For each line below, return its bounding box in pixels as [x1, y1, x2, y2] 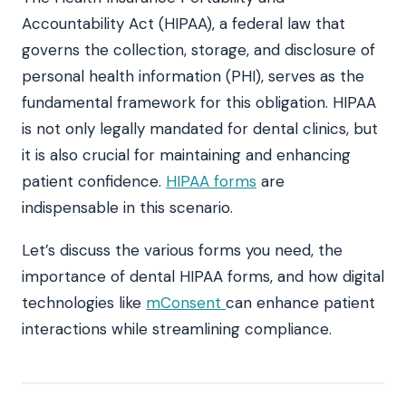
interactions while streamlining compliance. [22, 318, 332, 339]
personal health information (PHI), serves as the [22, 65, 364, 86]
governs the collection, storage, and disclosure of [22, 39, 375, 60]
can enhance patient [226, 292, 375, 313]
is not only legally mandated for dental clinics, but [22, 118, 378, 139]
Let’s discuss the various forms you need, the [22, 239, 343, 260]
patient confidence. [22, 170, 166, 191]
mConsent [146, 292, 226, 313]
